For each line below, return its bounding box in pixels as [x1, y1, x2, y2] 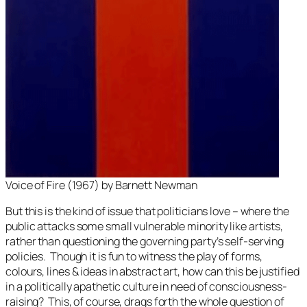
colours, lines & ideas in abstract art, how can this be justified [5, 264, 299, 280]
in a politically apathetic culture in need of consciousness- [5, 279, 287, 295]
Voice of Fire [5, 177, 65, 193]
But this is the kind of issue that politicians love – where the [5, 204, 289, 219]
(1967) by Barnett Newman [64, 177, 198, 193]
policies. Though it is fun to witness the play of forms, [5, 249, 263, 265]
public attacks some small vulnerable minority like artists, [5, 219, 284, 234]
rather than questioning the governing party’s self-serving [5, 234, 284, 249]
